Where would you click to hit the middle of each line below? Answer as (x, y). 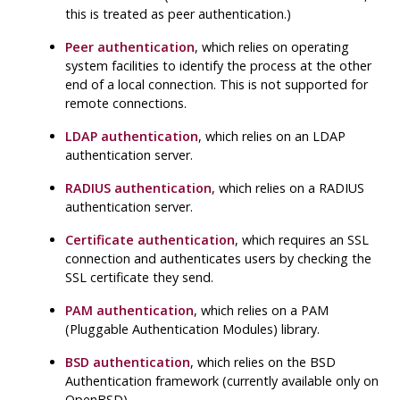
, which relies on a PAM (262, 310)
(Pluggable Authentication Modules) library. (193, 329)
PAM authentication (130, 310)
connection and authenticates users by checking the (219, 258)
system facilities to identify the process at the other (219, 65)
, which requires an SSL (302, 239)
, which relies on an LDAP (272, 136)
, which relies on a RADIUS (288, 187)
